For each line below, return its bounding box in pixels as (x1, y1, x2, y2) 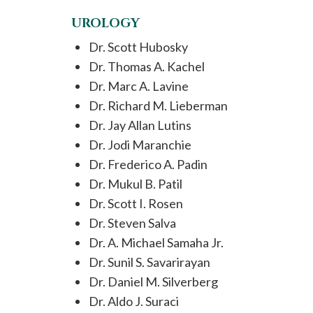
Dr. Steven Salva (89, 215, 176, 231)
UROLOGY (71, 15, 140, 32)
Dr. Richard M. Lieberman (89, 98, 228, 113)
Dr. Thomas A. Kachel (89, 59, 205, 74)
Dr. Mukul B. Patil (89, 176, 182, 191)
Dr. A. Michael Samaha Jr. (89, 235, 224, 250)
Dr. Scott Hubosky (89, 39, 188, 54)
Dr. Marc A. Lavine (89, 78, 189, 94)
